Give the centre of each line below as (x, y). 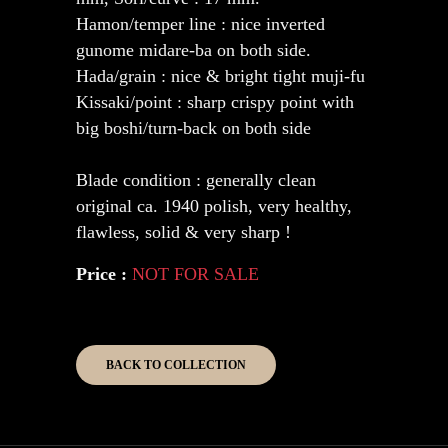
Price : (101, 273)
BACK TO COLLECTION (176, 364)
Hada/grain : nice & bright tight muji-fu (220, 75)
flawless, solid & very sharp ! (183, 231)
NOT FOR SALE (195, 273)
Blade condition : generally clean (196, 179)
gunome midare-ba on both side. (193, 49)
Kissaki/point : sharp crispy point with (215, 101)
